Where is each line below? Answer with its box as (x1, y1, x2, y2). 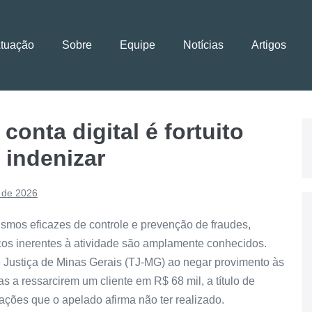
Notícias (183, 39, 224, 52)
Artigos (251, 39, 287, 52)
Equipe (120, 39, 156, 52)
